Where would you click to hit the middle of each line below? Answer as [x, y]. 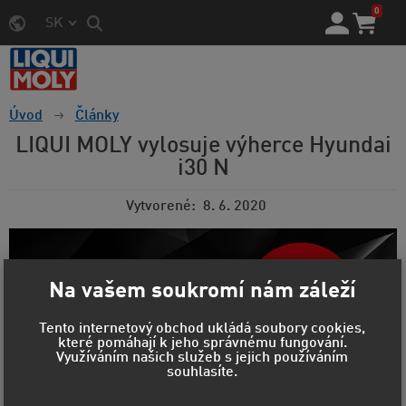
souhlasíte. [203, 373]
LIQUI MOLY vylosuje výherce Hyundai [203, 147]
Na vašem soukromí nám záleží [202, 291]
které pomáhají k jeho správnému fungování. [202, 344]
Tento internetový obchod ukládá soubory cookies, [203, 329]
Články [97, 116]
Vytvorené [159, 207]
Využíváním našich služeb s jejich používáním [203, 358]
